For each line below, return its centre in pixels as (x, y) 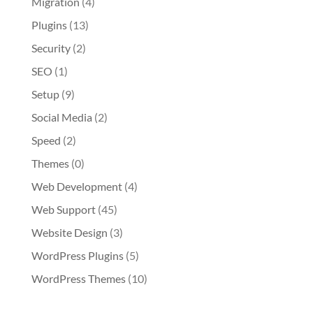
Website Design (69, 232)
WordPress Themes (78, 278)
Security (51, 48)
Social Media (61, 117)
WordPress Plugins (77, 255)
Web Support (63, 209)
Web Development (77, 186)
